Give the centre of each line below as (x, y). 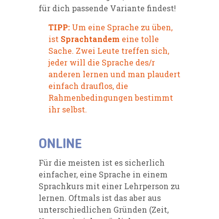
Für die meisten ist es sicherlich (102, 162)
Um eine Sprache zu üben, (121, 27)
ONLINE (60, 144)
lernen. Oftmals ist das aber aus (100, 197)
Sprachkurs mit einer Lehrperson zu (109, 186)
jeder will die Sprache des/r (102, 62)
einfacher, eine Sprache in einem (103, 174)
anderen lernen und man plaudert (114, 74)
